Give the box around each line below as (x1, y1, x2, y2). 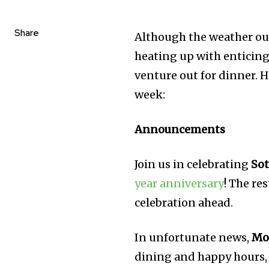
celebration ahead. (134, 196, 234, 210)
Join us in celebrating (134, 157, 252, 172)
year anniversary (134, 177, 225, 191)
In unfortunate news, (134, 231, 252, 245)
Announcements (134, 122, 226, 137)
